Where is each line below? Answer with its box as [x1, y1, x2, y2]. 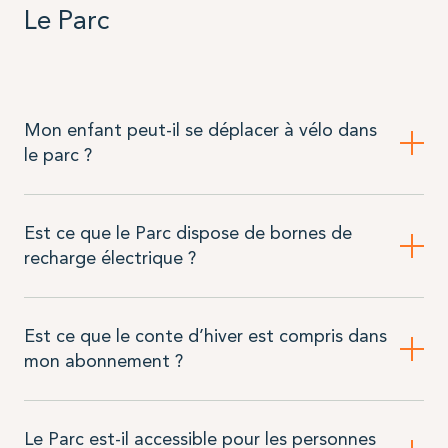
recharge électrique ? [23, 247, 196, 270]
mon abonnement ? [23, 350, 183, 373]
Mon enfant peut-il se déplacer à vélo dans [23, 119, 377, 142]
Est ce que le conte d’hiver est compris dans [23, 325, 387, 348]
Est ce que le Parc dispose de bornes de [23, 222, 352, 245]
